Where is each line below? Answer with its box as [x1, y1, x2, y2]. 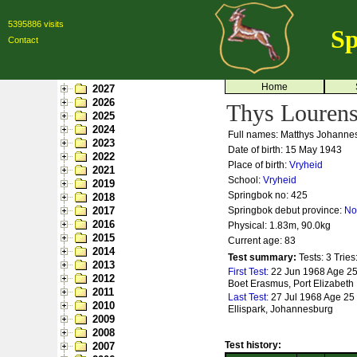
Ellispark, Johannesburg [228, 304, 333, 315]
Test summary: [228, 252, 299, 263]
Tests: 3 [299, 252, 331, 263]
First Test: [228, 266, 271, 277]
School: [228, 175, 263, 186]
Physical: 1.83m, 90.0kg [228, 220, 331, 231]
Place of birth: [228, 159, 289, 171]
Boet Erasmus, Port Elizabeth [228, 278, 354, 289]
